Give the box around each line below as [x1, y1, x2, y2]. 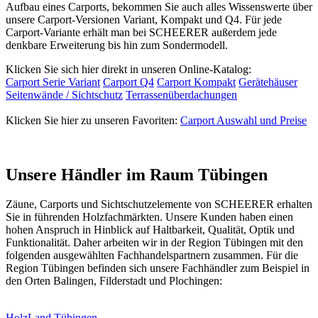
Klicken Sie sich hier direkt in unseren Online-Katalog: [6, 62, 251, 75]
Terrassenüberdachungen [126, 88, 237, 101]
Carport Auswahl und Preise [180, 114, 307, 126]
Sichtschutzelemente [101, 198, 192, 211]
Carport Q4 [103, 75, 154, 88]
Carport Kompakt [157, 75, 236, 88]
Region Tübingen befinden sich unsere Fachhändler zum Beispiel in [6, 262, 309, 275]
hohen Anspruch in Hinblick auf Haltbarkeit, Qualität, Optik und [6, 224, 295, 236]
